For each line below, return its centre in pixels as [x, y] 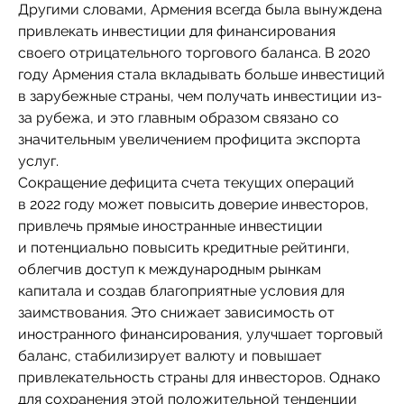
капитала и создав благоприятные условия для [181, 291]
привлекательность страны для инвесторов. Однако [199, 377]
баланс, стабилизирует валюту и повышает [170, 356]
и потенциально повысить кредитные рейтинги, [184, 248]
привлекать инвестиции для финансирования [177, 31]
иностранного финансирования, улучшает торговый [201, 334]
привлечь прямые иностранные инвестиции [170, 226]
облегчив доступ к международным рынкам [170, 269]
